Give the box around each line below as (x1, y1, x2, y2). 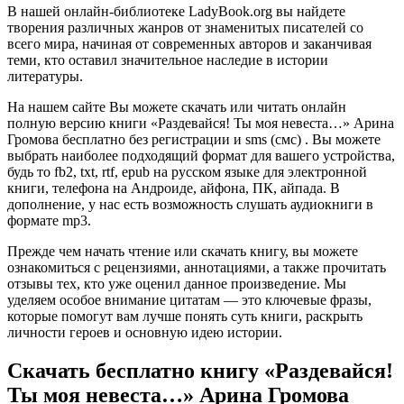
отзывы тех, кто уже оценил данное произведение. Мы (7, 275, 346, 291)
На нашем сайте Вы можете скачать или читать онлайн (7, 98, 346, 115)
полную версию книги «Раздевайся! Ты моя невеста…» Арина (7, 115, 394, 131)
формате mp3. (7, 212, 91, 228)
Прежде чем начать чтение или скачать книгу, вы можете (7, 243, 358, 259)
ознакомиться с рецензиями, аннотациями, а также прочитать (7, 259, 386, 275)
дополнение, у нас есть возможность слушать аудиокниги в (7, 196, 373, 212)
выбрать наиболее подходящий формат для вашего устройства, (7, 147, 395, 163)
